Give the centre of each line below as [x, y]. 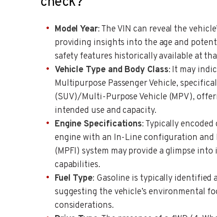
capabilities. [77, 165]
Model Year [76, 29]
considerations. [84, 205]
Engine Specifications [98, 124]
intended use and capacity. [105, 110]
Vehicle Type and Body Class [111, 70]
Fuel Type [74, 178]
